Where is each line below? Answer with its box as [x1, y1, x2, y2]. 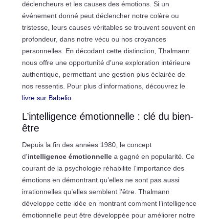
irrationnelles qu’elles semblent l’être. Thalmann [22, 187, 170, 196]
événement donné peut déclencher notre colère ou [22, 11, 179, 20]
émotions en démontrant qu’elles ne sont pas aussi [22, 175, 179, 184]
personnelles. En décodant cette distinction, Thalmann [22, 46, 190, 55]
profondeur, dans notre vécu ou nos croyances [22, 35, 166, 43]
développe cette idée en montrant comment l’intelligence [22, 199, 197, 207]
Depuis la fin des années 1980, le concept [22, 140, 152, 149]
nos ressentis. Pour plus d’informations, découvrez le [22, 82, 185, 90]
